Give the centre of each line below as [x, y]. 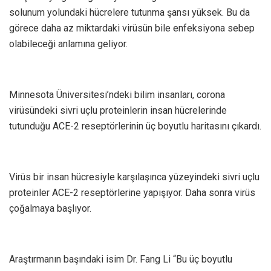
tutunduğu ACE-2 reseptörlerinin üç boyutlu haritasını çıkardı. [135, 126]
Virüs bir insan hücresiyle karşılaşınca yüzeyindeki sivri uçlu [134, 177]
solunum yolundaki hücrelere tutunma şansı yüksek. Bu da [129, 12]
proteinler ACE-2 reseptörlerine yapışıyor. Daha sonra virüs [132, 192]
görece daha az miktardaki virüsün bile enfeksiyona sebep [132, 28]
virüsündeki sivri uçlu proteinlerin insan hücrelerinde [118, 110]
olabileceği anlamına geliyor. [68, 44]
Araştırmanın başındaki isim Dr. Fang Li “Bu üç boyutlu [121, 259]
